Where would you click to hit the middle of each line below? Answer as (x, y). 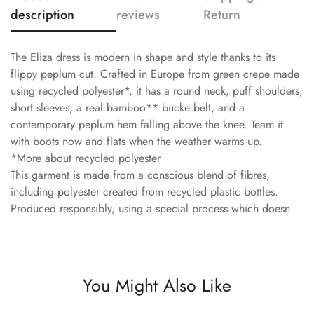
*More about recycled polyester (86, 158)
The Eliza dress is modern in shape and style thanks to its (143, 57)
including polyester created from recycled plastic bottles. (144, 191)
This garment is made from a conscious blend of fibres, (140, 175)
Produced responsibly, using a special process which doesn (150, 208)
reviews (138, 14)
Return (222, 14)
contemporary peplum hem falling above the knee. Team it (147, 124)
